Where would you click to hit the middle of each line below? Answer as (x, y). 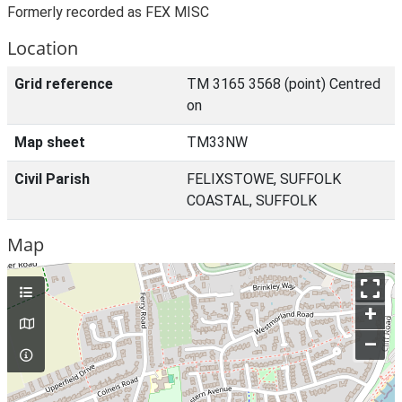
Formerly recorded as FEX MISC (108, 12)
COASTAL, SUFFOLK (252, 201)
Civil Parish (52, 179)
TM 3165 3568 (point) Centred (284, 84)
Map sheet (50, 142)
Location (43, 48)
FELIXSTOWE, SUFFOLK (264, 179)
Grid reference (64, 84)
